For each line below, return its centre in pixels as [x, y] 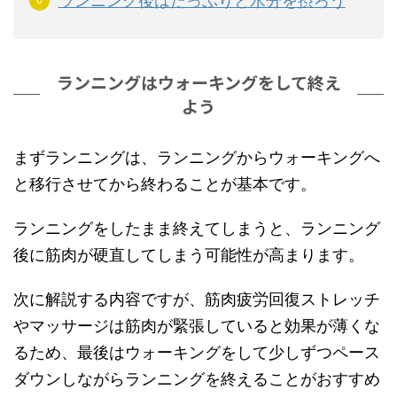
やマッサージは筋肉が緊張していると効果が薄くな [197, 326]
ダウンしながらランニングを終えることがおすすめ [197, 379]
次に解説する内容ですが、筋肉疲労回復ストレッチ [197, 300]
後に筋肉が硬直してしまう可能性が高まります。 [189, 255]
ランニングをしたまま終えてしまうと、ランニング [197, 229]
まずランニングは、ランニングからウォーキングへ [197, 158]
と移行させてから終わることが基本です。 [165, 184]
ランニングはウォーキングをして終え [198, 82]
